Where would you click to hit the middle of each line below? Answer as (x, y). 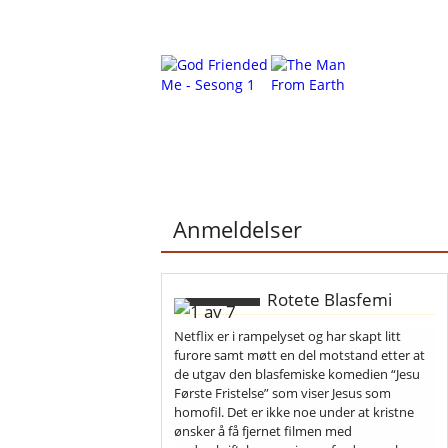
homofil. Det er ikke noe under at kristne (294, 411)
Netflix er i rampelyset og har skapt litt (288, 335)
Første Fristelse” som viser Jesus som (283, 392)
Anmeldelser (238, 229)
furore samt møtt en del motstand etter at (300, 354)
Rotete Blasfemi (327, 299)
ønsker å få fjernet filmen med (263, 430)
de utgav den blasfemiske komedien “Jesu (297, 373)
